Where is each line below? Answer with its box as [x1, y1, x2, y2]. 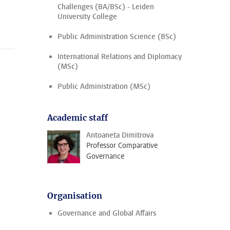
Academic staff [47, 112, 108, 123]
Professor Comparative [86, 141, 158, 150]
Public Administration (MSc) [57, 82, 150, 91]
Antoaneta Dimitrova [86, 130, 154, 140]
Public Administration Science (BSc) [57, 32, 176, 42]
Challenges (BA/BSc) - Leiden [57, 2, 154, 12]
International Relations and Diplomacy [57, 52, 182, 62]
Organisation [47, 190, 102, 201]
